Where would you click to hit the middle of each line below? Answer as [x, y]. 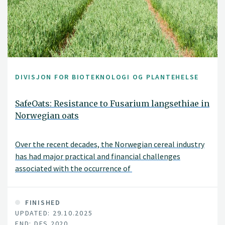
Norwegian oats [47, 115]
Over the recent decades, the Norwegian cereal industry [110, 144]
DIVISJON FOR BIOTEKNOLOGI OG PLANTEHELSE [107, 77]
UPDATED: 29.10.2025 [54, 213]
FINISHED [42, 202]
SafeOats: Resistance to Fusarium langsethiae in [112, 103]
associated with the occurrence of [74, 168]
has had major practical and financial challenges [98, 156]
